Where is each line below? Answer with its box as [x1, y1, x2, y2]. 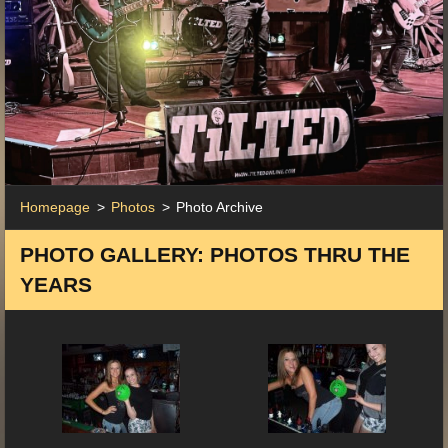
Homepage [20, 198, 90, 215]
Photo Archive [176, 198, 263, 215]
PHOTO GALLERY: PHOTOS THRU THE [20, 242, 410, 266]
